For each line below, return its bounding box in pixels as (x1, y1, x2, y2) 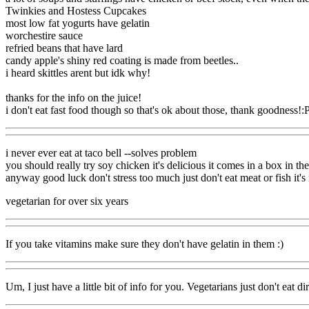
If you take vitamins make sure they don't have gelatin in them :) (6, 237, 283, 250)
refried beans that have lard (6, 41, 123, 54)
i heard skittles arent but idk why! (6, 66, 150, 79)
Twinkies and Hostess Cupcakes (6, 4, 146, 17)
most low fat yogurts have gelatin (6, 17, 150, 29)
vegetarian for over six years (6, 195, 128, 207)
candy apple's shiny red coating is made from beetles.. (6, 54, 239, 66)
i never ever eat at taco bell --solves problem (6, 146, 197, 159)
